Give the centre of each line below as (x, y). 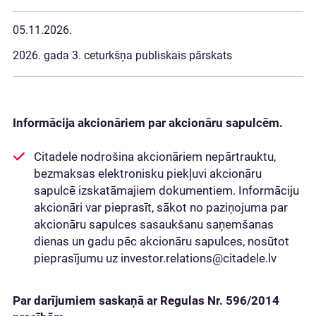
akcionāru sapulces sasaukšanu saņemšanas (154, 224)
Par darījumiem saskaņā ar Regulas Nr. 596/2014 (146, 300)
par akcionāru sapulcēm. (215, 123)
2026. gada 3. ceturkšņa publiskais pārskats (122, 55)
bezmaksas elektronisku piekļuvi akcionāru (148, 174)
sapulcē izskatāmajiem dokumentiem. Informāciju (166, 190)
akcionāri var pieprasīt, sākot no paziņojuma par (161, 207)
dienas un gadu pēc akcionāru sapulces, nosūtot (162, 241)
